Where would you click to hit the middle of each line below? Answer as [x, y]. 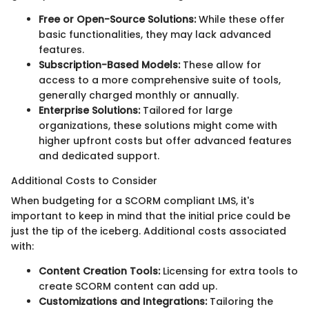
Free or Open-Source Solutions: [117, 19]
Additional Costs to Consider [84, 180]
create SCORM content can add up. [128, 286]
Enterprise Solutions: [89, 110]
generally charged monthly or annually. [139, 95]
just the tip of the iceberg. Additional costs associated [149, 231]
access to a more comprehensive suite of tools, [160, 80]
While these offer [240, 19]
